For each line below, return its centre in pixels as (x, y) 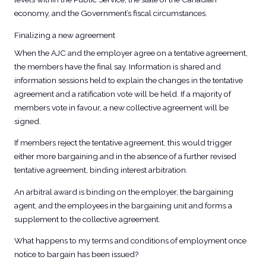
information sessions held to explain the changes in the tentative (128, 80)
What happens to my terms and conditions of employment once (130, 241)
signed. (27, 121)
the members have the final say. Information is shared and (117, 66)
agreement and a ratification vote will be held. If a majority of (122, 94)
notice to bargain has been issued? (76, 254)
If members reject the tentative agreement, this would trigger (123, 143)
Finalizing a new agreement (64, 35)
